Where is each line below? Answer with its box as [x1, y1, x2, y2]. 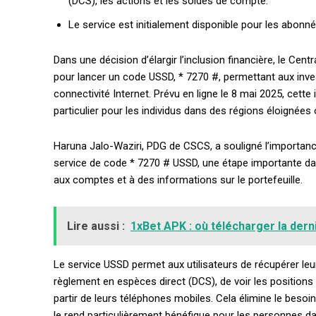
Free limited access [155, 235, 286, 256]
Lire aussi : [67, 219, 125, 233]
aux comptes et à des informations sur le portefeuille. [54, 174, 303, 187]
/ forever [252, 295, 300, 312]
